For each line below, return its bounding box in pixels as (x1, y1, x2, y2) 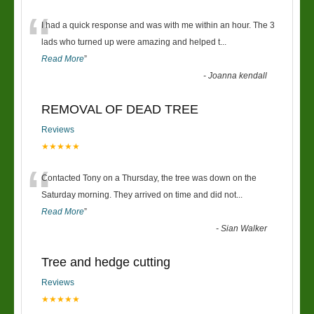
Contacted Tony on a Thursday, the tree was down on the (41, 173, 257, 183)
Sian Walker (221, 224, 268, 233)
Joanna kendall (208, 71, 268, 81)
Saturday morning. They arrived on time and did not (41, 190, 236, 200)
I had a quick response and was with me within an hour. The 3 (41, 20, 275, 30)
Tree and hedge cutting (41, 255, 170, 269)
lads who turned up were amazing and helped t (41, 37, 220, 47)
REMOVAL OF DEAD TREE (41, 102, 198, 116)
